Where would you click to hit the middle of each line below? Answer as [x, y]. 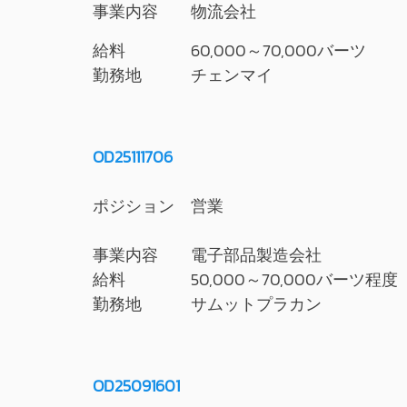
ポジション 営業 [158, 206]
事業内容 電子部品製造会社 [207, 255]
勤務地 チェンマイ [183, 75]
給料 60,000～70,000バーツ [229, 50]
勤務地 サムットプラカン [207, 304]
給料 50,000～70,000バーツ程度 [245, 279]
